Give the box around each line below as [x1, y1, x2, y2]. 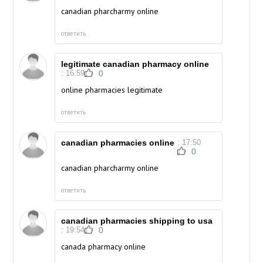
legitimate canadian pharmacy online [61, 59, 210, 69]
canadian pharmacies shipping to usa [61, 216, 213, 226]
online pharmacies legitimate [61, 85, 163, 96]
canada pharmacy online [61, 241, 146, 252]
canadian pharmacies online [61, 138, 175, 148]
